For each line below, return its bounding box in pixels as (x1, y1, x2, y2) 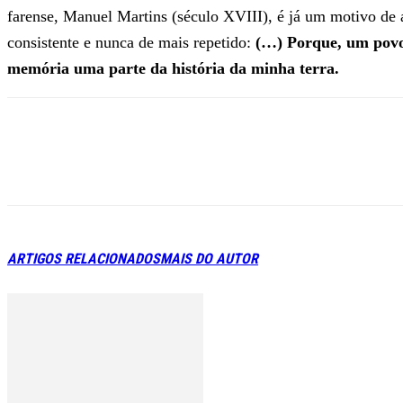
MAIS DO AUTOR (160, 249, 258, 267)
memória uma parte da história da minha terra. (7, 58, 339, 77)
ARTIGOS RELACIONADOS (7, 249, 160, 267)
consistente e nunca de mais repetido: (7, 32, 255, 51)
